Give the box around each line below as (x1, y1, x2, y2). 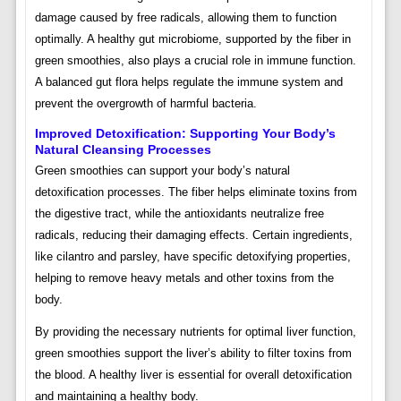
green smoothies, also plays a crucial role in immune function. (34, 54, 356, 68)
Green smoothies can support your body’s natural (34, 164, 290, 178)
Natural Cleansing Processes (34, 142, 211, 158)
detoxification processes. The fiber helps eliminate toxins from (34, 185, 357, 200)
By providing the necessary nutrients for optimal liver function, (34, 325, 356, 339)
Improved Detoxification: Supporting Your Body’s (34, 126, 336, 141)
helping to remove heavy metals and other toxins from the (34, 271, 334, 286)
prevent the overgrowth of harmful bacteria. (34, 97, 257, 111)
